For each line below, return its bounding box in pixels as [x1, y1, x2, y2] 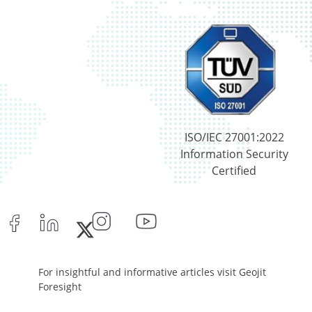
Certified [212, 163, 256, 179]
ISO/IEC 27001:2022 [184, 130, 284, 146]
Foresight [38, 280, 81, 294]
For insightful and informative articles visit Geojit [38, 265, 266, 279]
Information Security [180, 146, 288, 162]
